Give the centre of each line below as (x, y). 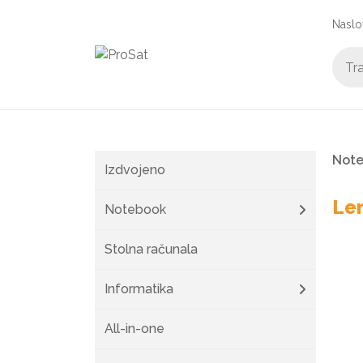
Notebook (135, 209)
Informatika (139, 289)
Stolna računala (151, 249)
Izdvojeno (135, 170)
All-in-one (135, 329)
